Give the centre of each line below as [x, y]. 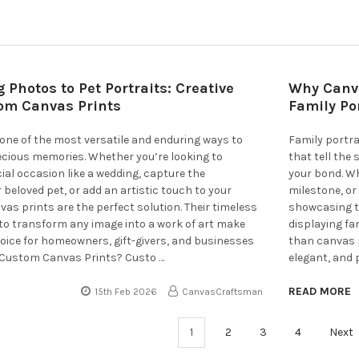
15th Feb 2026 [126, 291]
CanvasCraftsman [223, 291]
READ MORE [320, 291]
